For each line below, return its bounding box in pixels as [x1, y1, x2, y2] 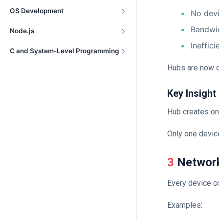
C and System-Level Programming [10, 47, 119, 55]
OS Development [10, 7, 64, 15]
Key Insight [167, 87, 216, 99]
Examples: [167, 200, 202, 210]
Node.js [10, 27, 34, 35]
